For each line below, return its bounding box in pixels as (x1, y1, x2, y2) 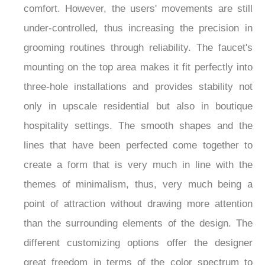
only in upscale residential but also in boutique (24, 101, 253, 112)
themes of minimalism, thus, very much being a (24, 179, 253, 190)
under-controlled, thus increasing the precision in (24, 22, 253, 34)
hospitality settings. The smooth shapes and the (24, 120, 253, 132)
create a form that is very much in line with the (24, 159, 253, 171)
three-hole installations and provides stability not (24, 81, 253, 93)
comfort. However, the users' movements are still (24, 3, 253, 15)
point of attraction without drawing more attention (24, 198, 253, 210)
